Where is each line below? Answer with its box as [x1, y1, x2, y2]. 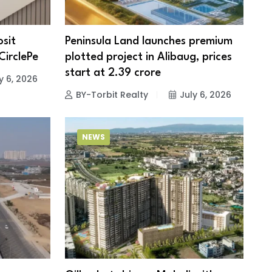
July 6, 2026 [179, 89, 231, 101]
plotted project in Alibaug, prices [64, 52, 232, 63]
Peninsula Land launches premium [64, 36, 233, 47]
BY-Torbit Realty [75, 89, 148, 101]
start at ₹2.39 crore [64, 67, 161, 79]
